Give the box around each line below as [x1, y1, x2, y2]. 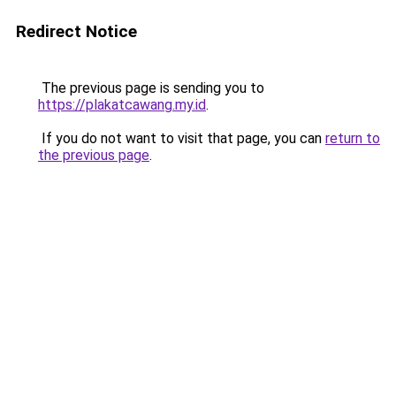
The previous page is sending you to [38, 80, 264, 96]
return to [325, 130, 380, 147]
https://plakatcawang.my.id [38, 96, 206, 113]
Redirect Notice [16, 21, 137, 42]
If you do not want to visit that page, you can [38, 130, 325, 147]
